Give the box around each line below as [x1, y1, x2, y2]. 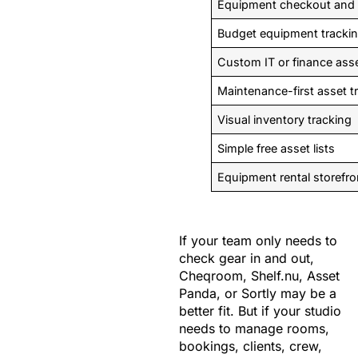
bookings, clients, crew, [179, 338, 322, 355]
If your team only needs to [179, 233, 337, 249]
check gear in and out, [179, 250, 314, 267]
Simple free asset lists [217, 141, 336, 156]
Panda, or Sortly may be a [179, 285, 336, 302]
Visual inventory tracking [217, 113, 352, 127]
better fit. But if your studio [179, 303, 341, 320]
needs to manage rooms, [179, 320, 329, 337]
